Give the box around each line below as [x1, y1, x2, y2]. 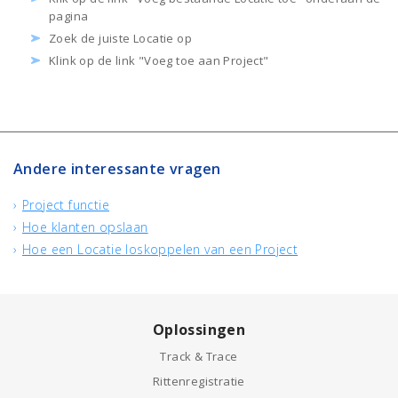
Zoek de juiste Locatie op [49, 30, 192, 46]
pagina [49, 8, 89, 24]
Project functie [22, 196, 109, 213]
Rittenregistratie [153, 373, 245, 389]
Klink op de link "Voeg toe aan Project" [49, 52, 269, 68]
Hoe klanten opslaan [22, 219, 148, 235]
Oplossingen [152, 320, 246, 339]
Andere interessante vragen [13, 159, 221, 179]
